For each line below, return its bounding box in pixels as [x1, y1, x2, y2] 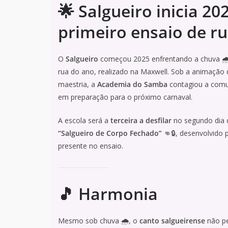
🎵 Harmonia [58, 183, 158, 205]
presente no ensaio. [58, 141, 123, 151]
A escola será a [58, 116, 110, 126]
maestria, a [58, 79, 97, 90]
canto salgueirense [139, 216, 205, 226]
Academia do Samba [97, 79, 167, 90]
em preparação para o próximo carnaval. [58, 92, 192, 102]
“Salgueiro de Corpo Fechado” [58, 128, 162, 138]
